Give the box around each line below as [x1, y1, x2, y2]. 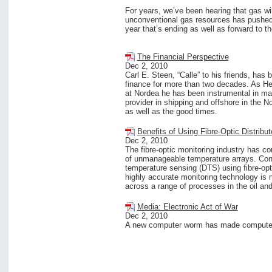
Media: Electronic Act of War [137, 202, 238, 211]
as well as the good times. [124, 107, 217, 117]
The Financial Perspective [137, 52, 229, 62]
